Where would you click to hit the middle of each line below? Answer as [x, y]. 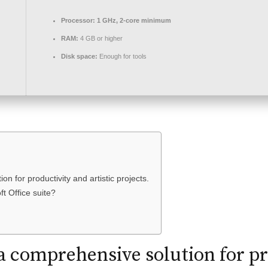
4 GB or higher [100, 38]
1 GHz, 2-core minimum [133, 20]
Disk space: [79, 56]
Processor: [78, 20]
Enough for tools [122, 56]
